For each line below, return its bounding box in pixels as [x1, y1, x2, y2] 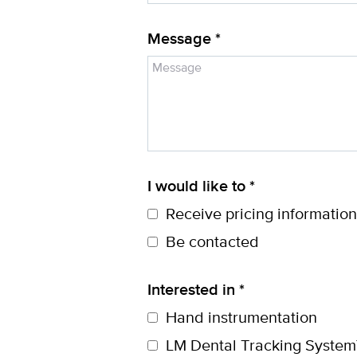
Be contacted [166, 234, 259, 251]
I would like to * [147, 178, 255, 195]
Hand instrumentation [166, 310, 317, 327]
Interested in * [147, 282, 245, 299]
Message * [147, 31, 221, 48]
